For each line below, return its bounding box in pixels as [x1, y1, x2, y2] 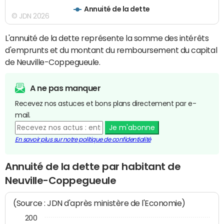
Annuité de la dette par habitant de [5, 161, 181, 171]
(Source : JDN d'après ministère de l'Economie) [13, 198, 186, 208]
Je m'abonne [108, 123, 155, 131]
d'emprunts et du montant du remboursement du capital [5, 45, 217, 54]
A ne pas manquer [30, 83, 101, 92]
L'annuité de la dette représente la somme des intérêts [5, 33, 209, 42]
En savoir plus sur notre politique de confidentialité [15, 136, 151, 142]
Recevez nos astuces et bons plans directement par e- [15, 99, 196, 107]
